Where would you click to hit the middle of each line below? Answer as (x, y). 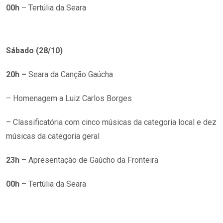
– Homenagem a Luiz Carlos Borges (69, 98)
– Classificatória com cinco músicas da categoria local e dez (111, 122)
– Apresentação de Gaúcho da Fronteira (89, 160)
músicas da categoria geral (53, 136)
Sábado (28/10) (34, 50)
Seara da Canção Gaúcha (71, 74)
